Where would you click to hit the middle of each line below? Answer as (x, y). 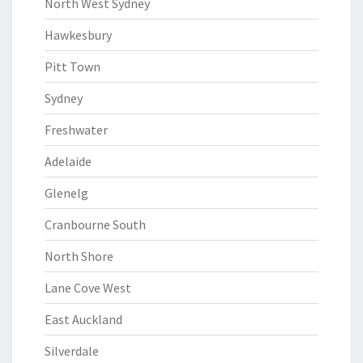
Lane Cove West (88, 288)
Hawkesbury (78, 35)
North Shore (79, 256)
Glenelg (66, 193)
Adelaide (68, 161)
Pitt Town (73, 66)
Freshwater (76, 130)
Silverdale (72, 351)
